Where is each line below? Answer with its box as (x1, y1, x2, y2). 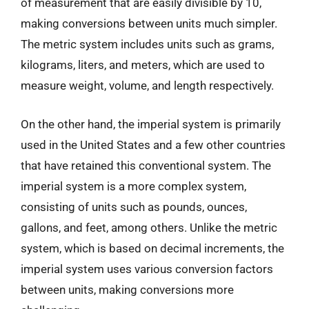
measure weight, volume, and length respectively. (21, 79, 274, 92)
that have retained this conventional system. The (21, 158, 271, 172)
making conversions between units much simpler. (21, 17, 277, 30)
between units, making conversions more (21, 282, 234, 297)
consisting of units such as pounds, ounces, (21, 199, 247, 214)
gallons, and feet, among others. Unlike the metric (21, 220, 277, 235)
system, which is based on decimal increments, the (21, 241, 284, 255)
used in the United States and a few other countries (21, 137, 286, 152)
